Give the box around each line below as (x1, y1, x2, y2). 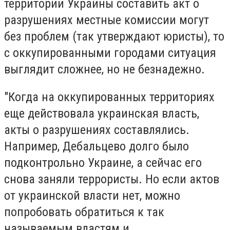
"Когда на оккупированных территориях (4, 89, 215, 104)
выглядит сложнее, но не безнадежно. (4, 62, 205, 77)
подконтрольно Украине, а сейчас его (4, 155, 202, 170)
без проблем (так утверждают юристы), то (4, 29, 224, 44)
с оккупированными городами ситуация (4, 46, 216, 61)
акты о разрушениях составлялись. (4, 122, 189, 137)
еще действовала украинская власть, (4, 106, 199, 121)
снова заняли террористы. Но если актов (4, 171, 219, 186)
